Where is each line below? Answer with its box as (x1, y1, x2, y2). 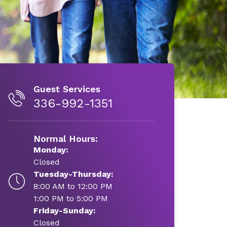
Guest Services (33, 84, 100, 94)
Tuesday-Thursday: (33, 169, 113, 179)
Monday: (33, 145, 68, 155)
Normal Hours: (33, 133, 98, 144)
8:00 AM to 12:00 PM (33, 181, 112, 191)
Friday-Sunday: (33, 206, 96, 215)
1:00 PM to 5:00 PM (33, 194, 108, 203)
